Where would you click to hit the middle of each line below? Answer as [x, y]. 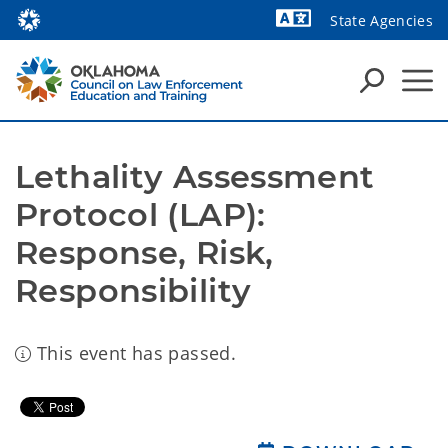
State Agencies [381, 20]
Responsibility [133, 290]
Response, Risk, [144, 252]
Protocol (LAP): [140, 214]
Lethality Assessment [195, 176]
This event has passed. [134, 353]
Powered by [380, 50]
